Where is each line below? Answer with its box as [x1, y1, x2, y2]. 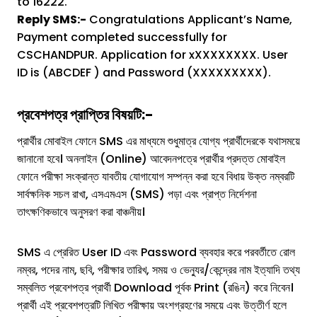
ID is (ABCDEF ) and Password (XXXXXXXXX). [17, 64, 271, 81]
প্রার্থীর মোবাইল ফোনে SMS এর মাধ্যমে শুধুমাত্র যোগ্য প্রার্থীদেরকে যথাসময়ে [17, 133, 300, 150]
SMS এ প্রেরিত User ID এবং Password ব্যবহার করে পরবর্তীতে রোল [17, 244, 295, 261]
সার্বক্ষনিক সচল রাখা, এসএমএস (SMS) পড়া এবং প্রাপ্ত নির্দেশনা [17, 186, 257, 203]
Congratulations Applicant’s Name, [86, 11, 292, 28]
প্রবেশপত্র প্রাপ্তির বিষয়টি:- [17, 105, 154, 125]
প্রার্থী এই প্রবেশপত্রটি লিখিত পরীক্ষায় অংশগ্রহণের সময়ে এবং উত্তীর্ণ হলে [17, 297, 287, 314]
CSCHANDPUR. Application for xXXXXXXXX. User [17, 47, 288, 64]
